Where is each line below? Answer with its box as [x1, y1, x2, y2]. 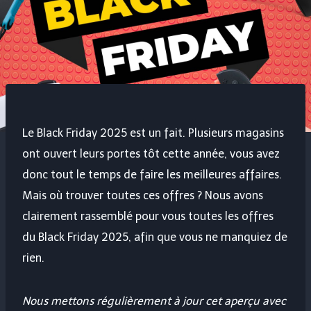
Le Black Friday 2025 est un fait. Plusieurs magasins [22, 126, 284, 140]
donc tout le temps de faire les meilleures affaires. [22, 168, 282, 182]
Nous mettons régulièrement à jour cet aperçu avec [22, 294, 286, 308]
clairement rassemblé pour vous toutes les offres [22, 210, 274, 224]
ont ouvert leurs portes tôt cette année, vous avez [22, 147, 280, 161]
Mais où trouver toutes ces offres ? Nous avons [22, 189, 263, 203]
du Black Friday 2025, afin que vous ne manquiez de [22, 230, 287, 244]
